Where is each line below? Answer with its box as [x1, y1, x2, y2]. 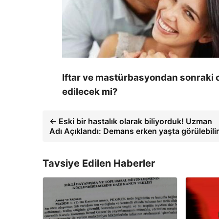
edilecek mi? [62, 86, 118, 98]
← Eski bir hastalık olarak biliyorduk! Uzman [49, 116, 212, 127]
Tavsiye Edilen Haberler [43, 157, 155, 170]
